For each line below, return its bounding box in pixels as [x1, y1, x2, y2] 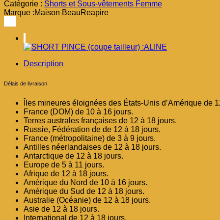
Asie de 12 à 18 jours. [24, 204, 99, 213]
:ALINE [15, 31, 40, 40]
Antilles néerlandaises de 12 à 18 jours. [24, 142, 161, 151]
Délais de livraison [4, 80, 47, 86]
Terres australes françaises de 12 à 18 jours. [24, 116, 177, 125]
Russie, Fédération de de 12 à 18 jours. [24, 125, 161, 134]
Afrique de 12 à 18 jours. [24, 169, 109, 178]
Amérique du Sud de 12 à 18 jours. [24, 187, 144, 195]
